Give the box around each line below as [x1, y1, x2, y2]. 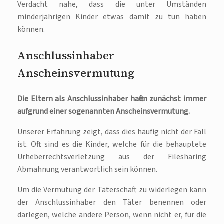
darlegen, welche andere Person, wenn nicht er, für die [17, 209, 206, 221]
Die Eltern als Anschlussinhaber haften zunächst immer [17, 93, 206, 105]
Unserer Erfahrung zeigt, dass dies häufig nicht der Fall [17, 126, 206, 138]
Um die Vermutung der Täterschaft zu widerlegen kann [17, 184, 206, 196]
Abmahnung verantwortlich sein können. [17, 164, 157, 175]
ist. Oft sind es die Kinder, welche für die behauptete [17, 139, 206, 150]
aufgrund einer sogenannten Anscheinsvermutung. [17, 106, 190, 117]
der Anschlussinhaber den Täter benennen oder [17, 197, 206, 208]
